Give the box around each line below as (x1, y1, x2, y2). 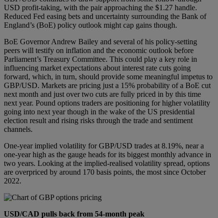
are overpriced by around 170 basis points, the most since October (4, 167, 206, 176)
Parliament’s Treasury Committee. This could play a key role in (4, 54, 197, 63)
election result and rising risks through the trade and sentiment (4, 116, 193, 125)
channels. (4, 125, 33, 133)
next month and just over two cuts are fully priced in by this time (4, 90, 201, 98)
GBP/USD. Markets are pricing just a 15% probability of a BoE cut (4, 81, 211, 90)
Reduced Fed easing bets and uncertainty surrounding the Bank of (4, 12, 206, 20)
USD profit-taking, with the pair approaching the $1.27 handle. (4, 3, 197, 12)
